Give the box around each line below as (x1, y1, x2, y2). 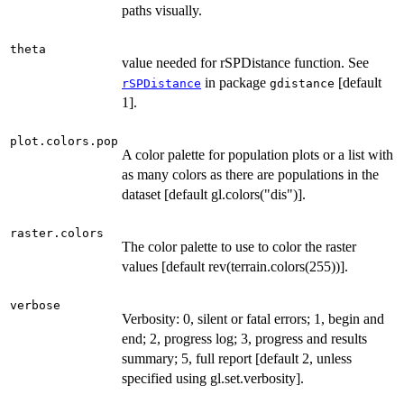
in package (201, 75, 270, 91)
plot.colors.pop (10, 134, 118, 149)
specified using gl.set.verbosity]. (122, 371, 304, 387)
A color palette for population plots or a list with (122, 147, 393, 163)
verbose (10, 298, 60, 313)
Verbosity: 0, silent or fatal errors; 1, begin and (122, 311, 384, 327)
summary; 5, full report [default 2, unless (122, 351, 352, 367)
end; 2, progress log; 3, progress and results (122, 331, 367, 347)
